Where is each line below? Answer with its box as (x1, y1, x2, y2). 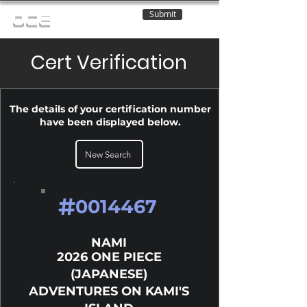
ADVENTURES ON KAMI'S (29, 284, 189, 299)
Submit (149, 9, 176, 19)
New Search (85, 149, 131, 160)
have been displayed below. (39, 116, 181, 128)
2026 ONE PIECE (56, 249, 162, 265)
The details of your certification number (9, 103, 211, 115)
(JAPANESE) (71, 267, 147, 282)
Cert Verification (31, 49, 187, 76)
